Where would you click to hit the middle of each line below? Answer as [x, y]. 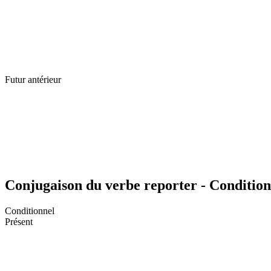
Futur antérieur [33, 79]
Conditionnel [30, 211]
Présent [19, 221]
